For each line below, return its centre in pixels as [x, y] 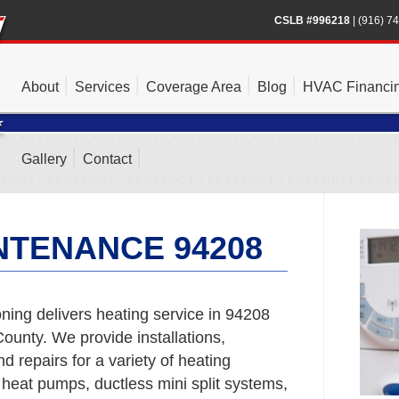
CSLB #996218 [312, 20]
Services [102, 87]
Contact [107, 159]
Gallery [44, 159]
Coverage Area [194, 87]
